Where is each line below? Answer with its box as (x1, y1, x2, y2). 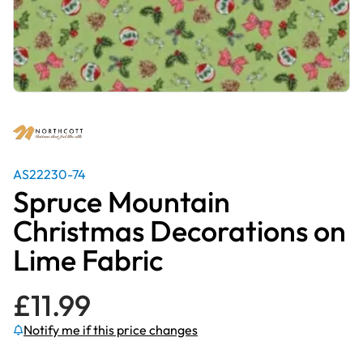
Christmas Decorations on (13, 212, 346, 249)
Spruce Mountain (13, 183, 230, 220)
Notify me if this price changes (23, 322, 198, 338)
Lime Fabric (13, 241, 163, 278)
